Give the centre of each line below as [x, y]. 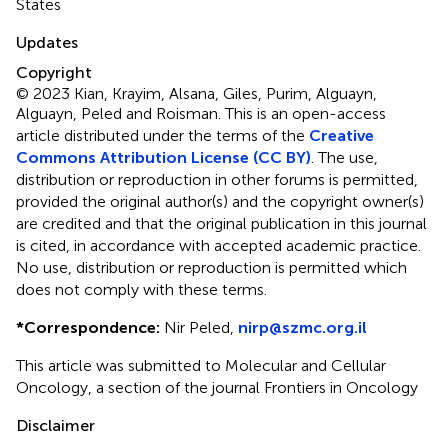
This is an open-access [305, 113]
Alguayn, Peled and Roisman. [120, 113]
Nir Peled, [199, 327]
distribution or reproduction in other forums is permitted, [217, 179]
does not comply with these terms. [141, 289]
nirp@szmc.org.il [302, 327]
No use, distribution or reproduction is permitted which [211, 267]
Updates [47, 42]
